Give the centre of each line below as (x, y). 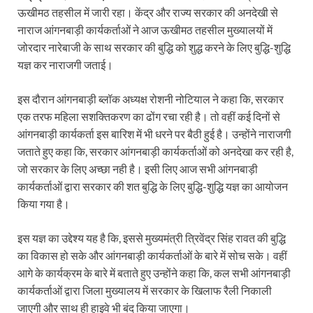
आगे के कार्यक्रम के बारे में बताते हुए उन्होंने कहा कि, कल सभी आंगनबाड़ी (154, 273)
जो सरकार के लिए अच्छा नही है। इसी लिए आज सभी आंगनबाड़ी (138, 169)
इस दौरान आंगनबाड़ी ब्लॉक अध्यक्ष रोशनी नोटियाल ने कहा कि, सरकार (151, 99)
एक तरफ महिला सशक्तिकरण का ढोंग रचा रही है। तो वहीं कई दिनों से (149, 117)
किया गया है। (44, 204)
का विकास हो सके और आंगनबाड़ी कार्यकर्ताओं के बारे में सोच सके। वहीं (152, 256)
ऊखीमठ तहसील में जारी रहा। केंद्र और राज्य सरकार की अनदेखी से (148, 13)
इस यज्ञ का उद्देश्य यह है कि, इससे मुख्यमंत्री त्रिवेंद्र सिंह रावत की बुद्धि (152, 238)
